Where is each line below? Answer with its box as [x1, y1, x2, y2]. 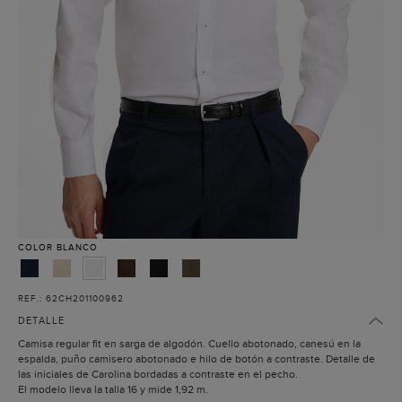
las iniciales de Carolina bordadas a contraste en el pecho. [18, 368, 298, 381]
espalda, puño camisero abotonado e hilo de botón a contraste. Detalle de [18, 353, 375, 366]
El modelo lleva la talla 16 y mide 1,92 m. [18, 383, 208, 397]
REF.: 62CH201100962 [18, 293, 124, 304]
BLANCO [57, 242, 98, 253]
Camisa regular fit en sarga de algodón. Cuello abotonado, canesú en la [18, 337, 361, 351]
